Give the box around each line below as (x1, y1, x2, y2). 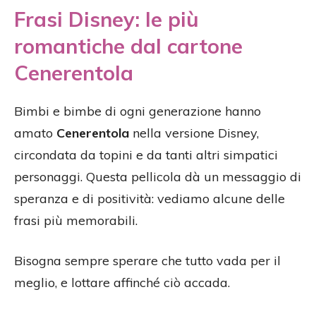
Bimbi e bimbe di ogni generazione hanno (14, 103, 261, 120)
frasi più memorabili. (14, 212, 138, 229)
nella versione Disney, (129, 125, 259, 142)
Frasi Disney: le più (14, 6, 199, 32)
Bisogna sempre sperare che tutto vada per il (14, 253, 281, 269)
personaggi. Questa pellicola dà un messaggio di (14, 169, 301, 186)
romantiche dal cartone (14, 33, 243, 59)
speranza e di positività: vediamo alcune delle (14, 190, 285, 207)
